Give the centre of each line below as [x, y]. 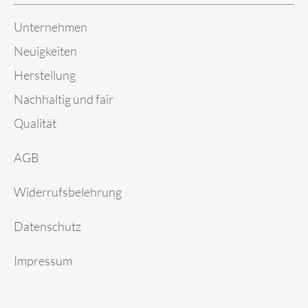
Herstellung [45, 75]
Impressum [43, 260]
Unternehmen [51, 26]
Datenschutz [47, 226]
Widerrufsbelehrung [68, 191]
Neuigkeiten [45, 51]
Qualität [35, 123]
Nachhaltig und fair [64, 99]
